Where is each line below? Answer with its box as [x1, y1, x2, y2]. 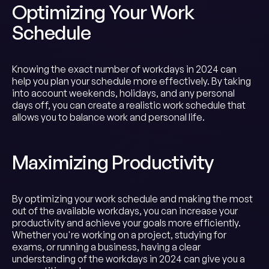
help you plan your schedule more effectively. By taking [12, 75, 251, 87]
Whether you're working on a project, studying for [12, 229, 226, 241]
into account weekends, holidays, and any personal [12, 87, 235, 99]
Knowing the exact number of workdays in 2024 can [12, 63, 237, 75]
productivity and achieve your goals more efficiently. [12, 217, 241, 229]
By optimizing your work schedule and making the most [12, 193, 253, 205]
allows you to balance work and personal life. [12, 111, 205, 123]
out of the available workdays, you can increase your [12, 205, 238, 217]
